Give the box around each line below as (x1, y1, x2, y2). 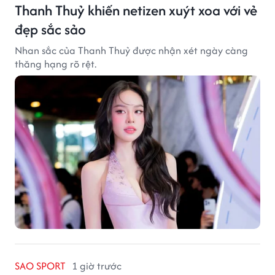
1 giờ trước (72, 258, 122, 273)
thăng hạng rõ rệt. (15, 56, 96, 71)
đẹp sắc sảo (15, 18, 86, 39)
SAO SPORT (15, 258, 66, 273)
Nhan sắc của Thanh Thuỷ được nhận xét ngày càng (15, 42, 248, 58)
